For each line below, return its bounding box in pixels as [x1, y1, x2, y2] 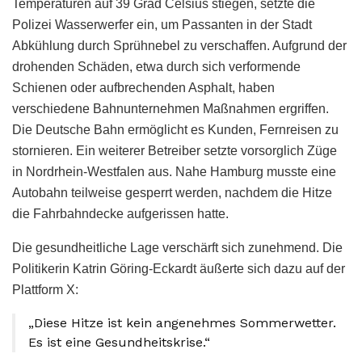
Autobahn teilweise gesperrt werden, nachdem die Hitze [12, 186, 332, 200]
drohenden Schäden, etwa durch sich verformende [12, 60, 301, 74]
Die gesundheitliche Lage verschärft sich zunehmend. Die [12, 241, 343, 255]
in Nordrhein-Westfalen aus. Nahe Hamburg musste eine [12, 165, 336, 179]
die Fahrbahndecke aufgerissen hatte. [12, 207, 229, 221]
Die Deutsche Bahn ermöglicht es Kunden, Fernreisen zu [12, 123, 339, 137]
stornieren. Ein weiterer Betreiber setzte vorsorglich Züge [12, 144, 337, 158]
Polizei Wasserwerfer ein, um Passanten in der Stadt [12, 18, 312, 32]
